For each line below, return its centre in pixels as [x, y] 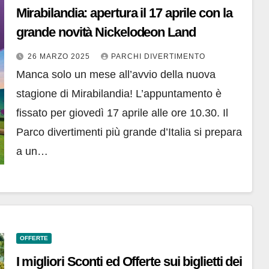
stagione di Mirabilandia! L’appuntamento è [119, 94]
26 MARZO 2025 [60, 57]
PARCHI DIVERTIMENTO [158, 57]
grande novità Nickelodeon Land [106, 32]
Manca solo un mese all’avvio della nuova [116, 75]
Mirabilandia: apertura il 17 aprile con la [124, 13]
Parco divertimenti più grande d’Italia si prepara [129, 132]
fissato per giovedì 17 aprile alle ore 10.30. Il [122, 113]
